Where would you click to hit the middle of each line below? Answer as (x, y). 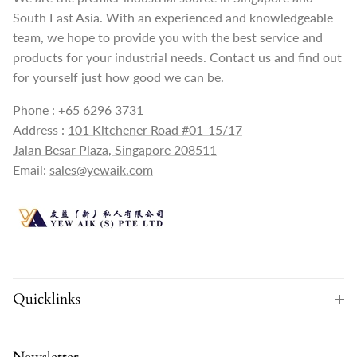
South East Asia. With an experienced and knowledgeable (173, 18)
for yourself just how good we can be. (118, 77)
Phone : (35, 110)
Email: (31, 170)
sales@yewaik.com (101, 170)
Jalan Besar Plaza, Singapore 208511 (115, 150)
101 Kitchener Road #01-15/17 (155, 130)
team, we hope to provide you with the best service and (168, 37)
